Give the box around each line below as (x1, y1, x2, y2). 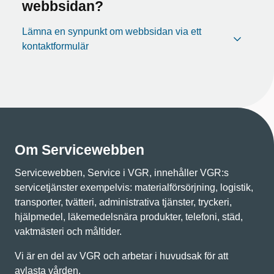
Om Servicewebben (15, 141, 144, 158)
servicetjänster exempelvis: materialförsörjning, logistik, (15, 182, 253, 193)
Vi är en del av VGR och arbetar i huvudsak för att (15, 250, 228, 261)
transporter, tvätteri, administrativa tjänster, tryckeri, (15, 196, 232, 207)
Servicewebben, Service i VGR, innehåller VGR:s (15, 167, 229, 178)
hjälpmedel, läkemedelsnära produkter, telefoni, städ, (15, 211, 243, 222)
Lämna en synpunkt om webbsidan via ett (22, 26, 201, 37)
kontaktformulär (22, 40, 89, 51)
